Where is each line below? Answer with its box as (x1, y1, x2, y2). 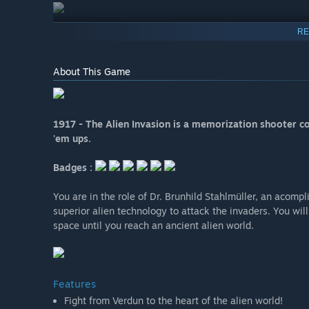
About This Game (53, 66, 130, 78)
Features (53, 277, 96, 291)
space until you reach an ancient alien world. (53, 219, 254, 232)
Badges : (53, 161, 92, 174)
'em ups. (53, 132, 91, 145)
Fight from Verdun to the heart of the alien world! (64, 295, 283, 307)
